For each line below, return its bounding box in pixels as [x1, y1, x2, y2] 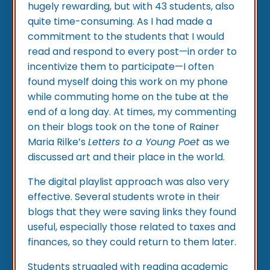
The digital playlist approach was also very [28, 175, 229, 189]
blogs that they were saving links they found [28, 205, 236, 219]
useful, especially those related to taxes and [28, 220, 236, 234]
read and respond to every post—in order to [28, 45, 237, 59]
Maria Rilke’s [28, 135, 88, 149]
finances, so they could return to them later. [28, 235, 236, 250]
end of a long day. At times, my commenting [28, 105, 236, 119]
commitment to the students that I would [28, 30, 224, 44]
